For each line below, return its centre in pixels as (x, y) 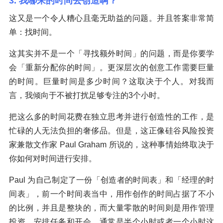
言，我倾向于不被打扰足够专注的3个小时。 (87, 95)
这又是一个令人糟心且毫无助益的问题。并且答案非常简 (111, 18)
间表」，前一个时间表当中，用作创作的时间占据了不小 (111, 194)
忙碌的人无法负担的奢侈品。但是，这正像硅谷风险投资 (111, 130)
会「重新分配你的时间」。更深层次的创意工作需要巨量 (111, 67)
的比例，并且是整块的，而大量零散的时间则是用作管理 (111, 208)
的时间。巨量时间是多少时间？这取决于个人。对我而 (111, 81)
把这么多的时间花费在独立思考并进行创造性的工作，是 (111, 116)
